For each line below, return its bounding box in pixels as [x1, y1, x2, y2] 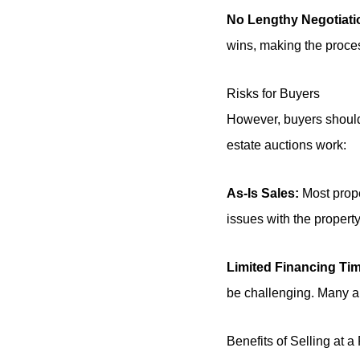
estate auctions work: [227, 137, 346, 152]
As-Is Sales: [227, 186, 299, 200]
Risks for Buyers [227, 86, 320, 100]
